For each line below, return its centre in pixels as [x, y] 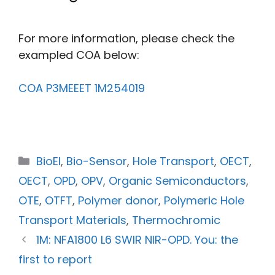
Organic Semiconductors [177, 180]
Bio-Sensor [96, 161]
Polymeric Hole [204, 200]
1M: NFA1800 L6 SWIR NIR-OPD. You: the [137, 239]
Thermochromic [176, 220]
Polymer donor [118, 200]
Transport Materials [72, 220]
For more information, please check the [126, 38]
